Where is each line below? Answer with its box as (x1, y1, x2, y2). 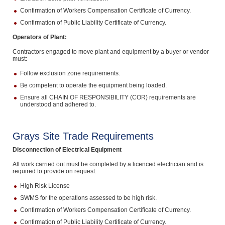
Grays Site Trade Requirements (12, 131, 154, 142)
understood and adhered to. (20, 101, 96, 108)
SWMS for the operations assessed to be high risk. (20, 194, 157, 201)
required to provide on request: (12, 168, 96, 175)
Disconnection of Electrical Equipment (12, 146, 122, 153)
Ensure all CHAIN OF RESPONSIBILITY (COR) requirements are (20, 94, 196, 101)
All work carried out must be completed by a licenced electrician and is (12, 161, 203, 168)
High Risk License (20, 182, 70, 189)
